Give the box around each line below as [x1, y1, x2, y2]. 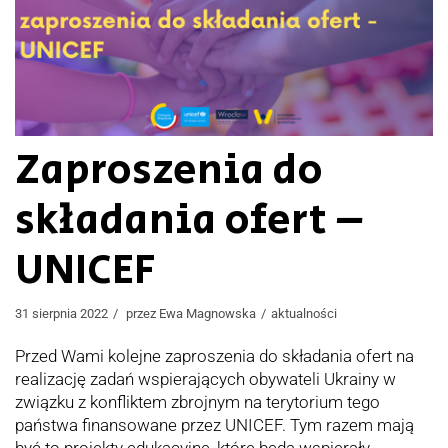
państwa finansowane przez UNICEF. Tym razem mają [15, 414, 414, 435]
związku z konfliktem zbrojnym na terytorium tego [15, 391, 380, 412]
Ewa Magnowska [159, 305, 256, 321]
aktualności [271, 305, 337, 321]
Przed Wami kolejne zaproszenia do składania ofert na [15, 345, 414, 366]
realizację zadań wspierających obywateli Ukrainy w [15, 368, 396, 389]
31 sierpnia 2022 [15, 305, 108, 321]
